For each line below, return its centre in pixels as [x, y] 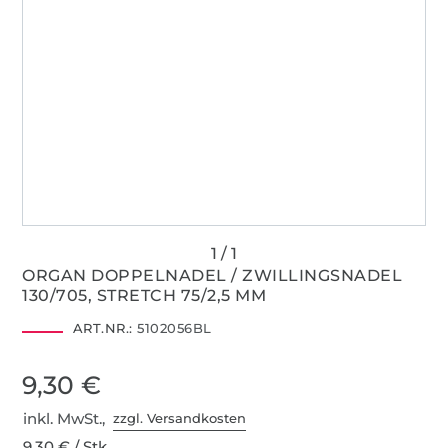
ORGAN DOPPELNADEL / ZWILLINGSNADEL [212, 275]
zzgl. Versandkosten [180, 418]
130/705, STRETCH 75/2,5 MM [144, 295]
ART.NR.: [102, 327]
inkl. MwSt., [68, 418]
